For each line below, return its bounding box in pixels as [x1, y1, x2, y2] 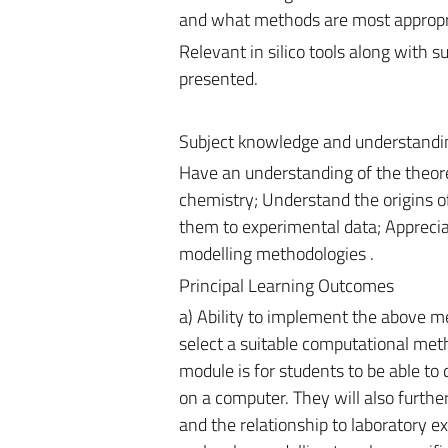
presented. [178, 64, 258, 92]
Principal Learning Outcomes [178, 271, 394, 299]
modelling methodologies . [178, 240, 374, 267]
